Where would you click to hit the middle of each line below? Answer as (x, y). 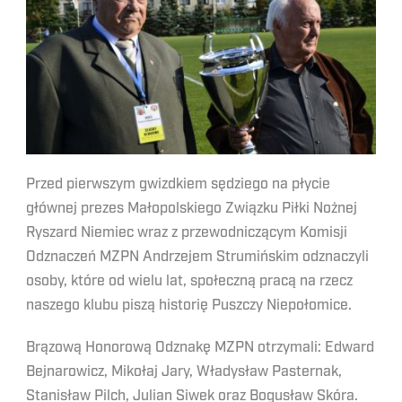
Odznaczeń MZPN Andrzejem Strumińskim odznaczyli (197, 257)
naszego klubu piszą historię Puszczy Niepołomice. (189, 306)
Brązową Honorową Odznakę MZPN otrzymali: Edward (200, 348)
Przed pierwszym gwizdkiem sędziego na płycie (178, 184)
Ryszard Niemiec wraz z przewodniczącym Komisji (187, 233)
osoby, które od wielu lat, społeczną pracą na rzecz (189, 281)
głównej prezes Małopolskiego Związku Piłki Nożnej (192, 209)
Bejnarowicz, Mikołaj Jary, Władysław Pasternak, (184, 372)
